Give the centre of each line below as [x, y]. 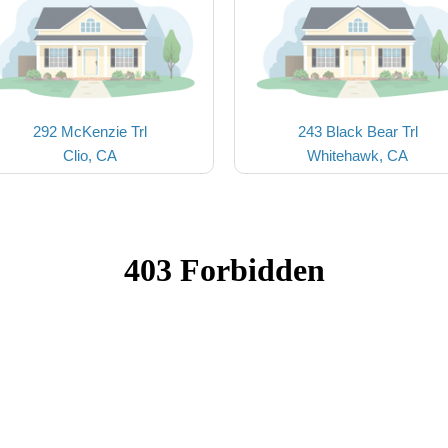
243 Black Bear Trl [357, 131]
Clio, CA [90, 155]
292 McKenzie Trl [90, 131]
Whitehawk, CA [358, 155]
